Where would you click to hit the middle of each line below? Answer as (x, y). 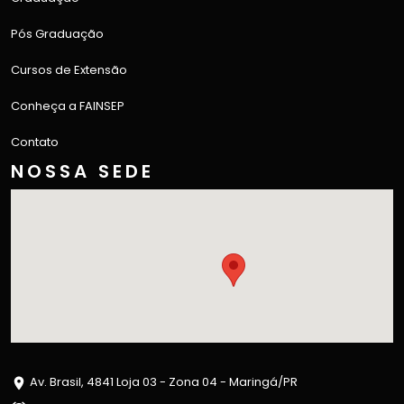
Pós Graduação (57, 34)
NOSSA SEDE (83, 172)
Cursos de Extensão (69, 70)
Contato (35, 142)
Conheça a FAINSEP (68, 106)
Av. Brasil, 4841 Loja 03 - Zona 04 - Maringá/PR (162, 382)
